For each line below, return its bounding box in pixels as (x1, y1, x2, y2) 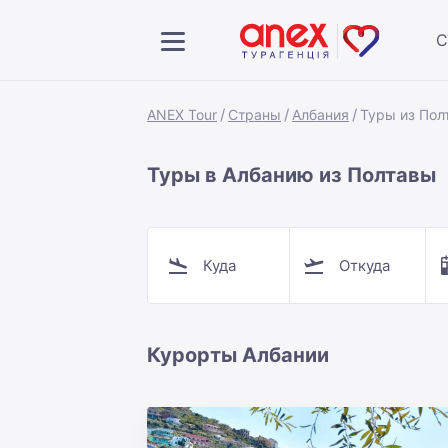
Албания (292, 106, 349, 123)
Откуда (338, 255, 390, 275)
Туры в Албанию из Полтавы (147, 163, 436, 187)
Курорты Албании (147, 343, 329, 367)
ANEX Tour (147, 106, 217, 123)
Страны (228, 106, 281, 123)
